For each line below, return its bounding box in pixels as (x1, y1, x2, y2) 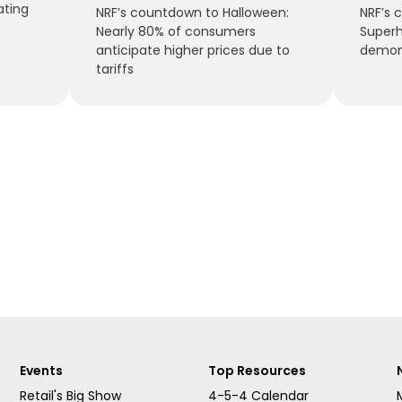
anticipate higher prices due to (95, 40, 290, 59)
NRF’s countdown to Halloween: (95, 3, 289, 22)
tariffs (95, 59, 134, 78)
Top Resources (208, 361, 306, 380)
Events (20, 361, 63, 380)
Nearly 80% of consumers (95, 22, 256, 40)
